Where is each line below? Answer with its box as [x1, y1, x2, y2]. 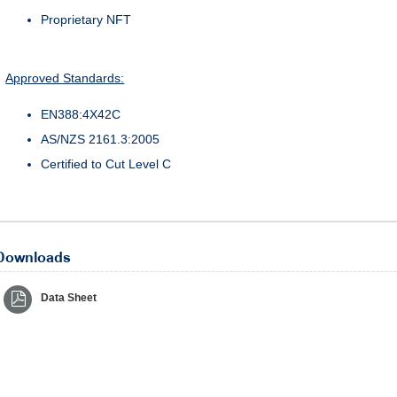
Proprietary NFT [41, 12, 132, 27]
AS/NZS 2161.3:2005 [41, 132, 160, 146]
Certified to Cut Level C [41, 157, 172, 171]
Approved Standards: [5, 71, 125, 85]
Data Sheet [41, 292, 97, 304]
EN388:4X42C [41, 107, 121, 121]
